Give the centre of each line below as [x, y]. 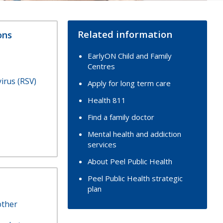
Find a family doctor [121, 117]
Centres [101, 66]
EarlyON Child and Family [130, 56]
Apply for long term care [129, 83]
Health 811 [107, 100]
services [102, 144]
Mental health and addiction [134, 134]
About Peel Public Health [130, 161]
